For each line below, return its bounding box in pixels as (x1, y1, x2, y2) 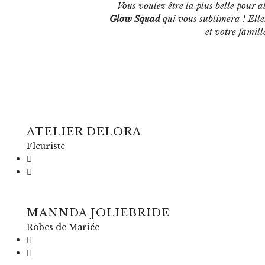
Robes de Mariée (27, 222, 99, 232)
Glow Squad (109, 12, 160, 24)
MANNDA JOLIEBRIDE (27, 206, 170, 219)
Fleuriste (27, 141, 65, 151)
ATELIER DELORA (27, 125, 141, 138)
